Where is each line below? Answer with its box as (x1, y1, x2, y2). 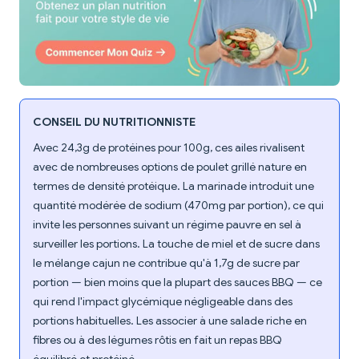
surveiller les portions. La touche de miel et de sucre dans (33, 236, 320, 252)
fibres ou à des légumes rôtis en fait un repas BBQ (33, 333, 282, 348)
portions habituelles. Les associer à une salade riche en (33, 313, 307, 329)
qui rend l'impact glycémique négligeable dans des (33, 294, 292, 309)
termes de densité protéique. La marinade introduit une (33, 179, 314, 194)
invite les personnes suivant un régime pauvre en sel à (33, 217, 301, 232)
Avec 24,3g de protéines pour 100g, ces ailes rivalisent (33, 140, 305, 155)
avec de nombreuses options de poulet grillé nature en (33, 159, 307, 175)
